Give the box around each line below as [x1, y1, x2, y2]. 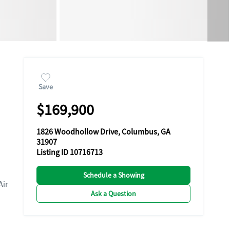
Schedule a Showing [83, 170, 144, 180]
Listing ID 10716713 [36, 147, 103, 158]
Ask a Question [91, 189, 136, 198]
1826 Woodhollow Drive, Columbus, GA [36, 127, 170, 137]
